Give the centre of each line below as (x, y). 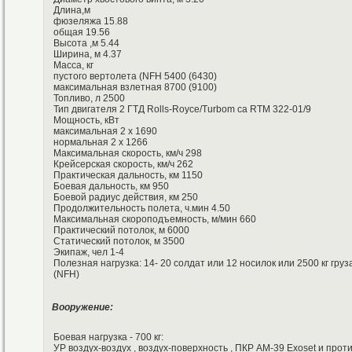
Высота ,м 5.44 (86, 44)
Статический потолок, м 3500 (119, 242)
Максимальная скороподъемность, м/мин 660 (155, 220)
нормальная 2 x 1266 (101, 143)
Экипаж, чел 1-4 (89, 253)
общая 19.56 (82, 33)
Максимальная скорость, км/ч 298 (128, 154)
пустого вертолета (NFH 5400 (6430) (135, 77)
